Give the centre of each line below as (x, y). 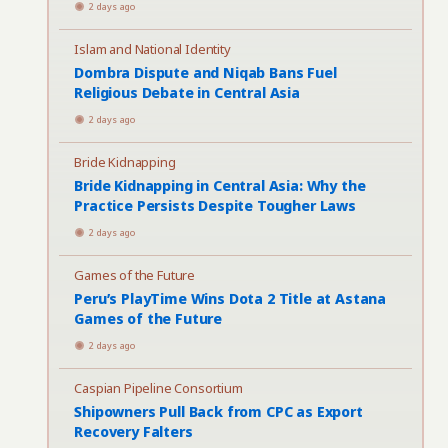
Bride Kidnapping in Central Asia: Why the (220, 185)
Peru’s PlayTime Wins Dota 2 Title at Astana (230, 298)
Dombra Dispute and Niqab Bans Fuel (205, 72)
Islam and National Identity (152, 49)
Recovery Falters (133, 431)
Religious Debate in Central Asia (187, 92)
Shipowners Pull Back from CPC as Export (218, 411)
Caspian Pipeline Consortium (158, 388)
